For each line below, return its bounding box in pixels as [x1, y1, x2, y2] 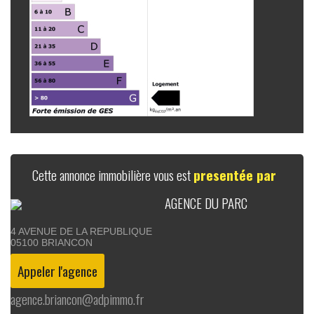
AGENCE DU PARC [165, 192, 247, 213]
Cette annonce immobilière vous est [32, 164, 193, 185]
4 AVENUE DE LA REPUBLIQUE [11, 225, 152, 237]
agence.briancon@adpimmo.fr [11, 288, 144, 309]
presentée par [193, 164, 276, 185]
